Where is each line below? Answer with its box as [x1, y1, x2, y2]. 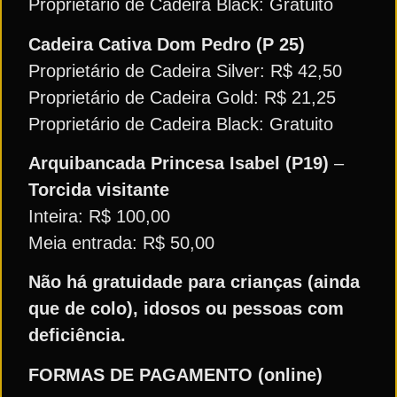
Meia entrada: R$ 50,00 [28, 233, 214, 253]
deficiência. [28, 325, 152, 346]
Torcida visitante [28, 180, 169, 200]
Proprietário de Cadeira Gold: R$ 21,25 [28, 87, 336, 107]
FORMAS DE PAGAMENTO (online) [28, 364, 323, 385]
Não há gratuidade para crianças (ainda [28, 272, 360, 292]
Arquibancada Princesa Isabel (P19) [28, 153, 329, 174]
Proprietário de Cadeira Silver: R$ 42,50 [28, 60, 342, 81]
